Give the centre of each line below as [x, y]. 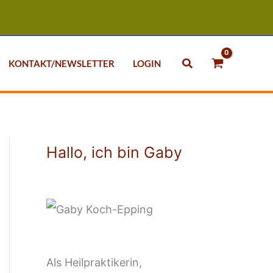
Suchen [201, 62]
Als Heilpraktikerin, [94, 262]
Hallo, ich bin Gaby [114, 152]
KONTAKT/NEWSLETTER [62, 63]
